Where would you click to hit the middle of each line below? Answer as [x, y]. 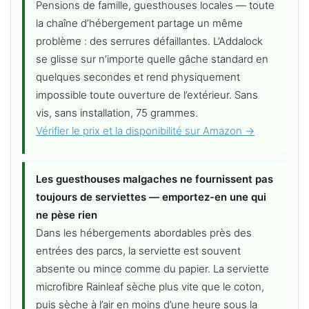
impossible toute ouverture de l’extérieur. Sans [147, 95]
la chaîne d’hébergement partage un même [139, 23]
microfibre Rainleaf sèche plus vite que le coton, [150, 287]
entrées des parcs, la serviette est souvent [138, 251]
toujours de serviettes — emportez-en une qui [151, 197]
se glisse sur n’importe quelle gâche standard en [152, 59]
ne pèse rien [67, 215]
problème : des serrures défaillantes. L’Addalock [149, 41]
